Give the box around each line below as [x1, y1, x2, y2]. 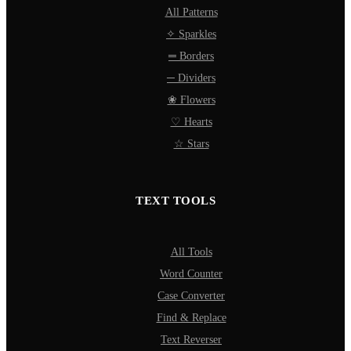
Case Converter [157, 289, 225, 302]
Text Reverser [161, 333, 222, 346]
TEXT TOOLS [136, 194, 215, 207]
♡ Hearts [170, 115, 212, 128]
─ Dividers [167, 71, 215, 84]
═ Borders [168, 49, 214, 62]
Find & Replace [156, 311, 226, 324]
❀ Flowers [167, 93, 215, 106]
